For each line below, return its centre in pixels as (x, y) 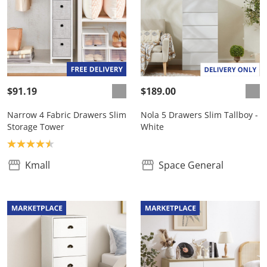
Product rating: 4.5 (48, 143)
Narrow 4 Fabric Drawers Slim (67, 115)
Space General (191, 165)
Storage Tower (36, 127)
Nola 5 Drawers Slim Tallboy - (199, 115)
